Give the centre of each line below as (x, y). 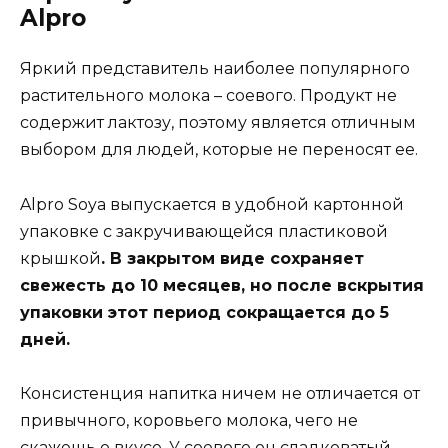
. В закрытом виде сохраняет (232, 258)
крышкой (60, 258)
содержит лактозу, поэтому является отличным (218, 123)
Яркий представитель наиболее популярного (215, 69)
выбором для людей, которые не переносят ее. (219, 150)
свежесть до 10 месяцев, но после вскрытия (222, 285)
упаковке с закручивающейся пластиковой (204, 231)
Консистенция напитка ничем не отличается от (220, 393)
